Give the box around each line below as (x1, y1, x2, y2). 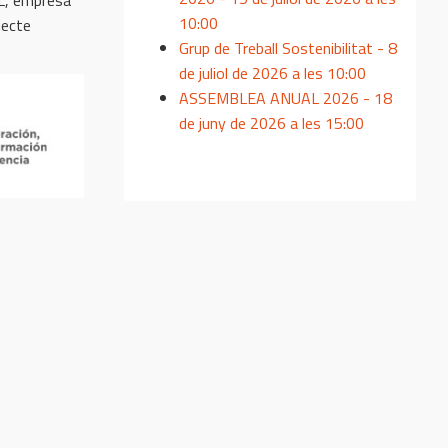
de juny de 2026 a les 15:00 (179, 110, 364, 135)
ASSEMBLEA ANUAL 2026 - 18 (179, 85, 392, 110)
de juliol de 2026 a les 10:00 (179, 60, 366, 85)
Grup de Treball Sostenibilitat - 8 (179, 35, 397, 60)
